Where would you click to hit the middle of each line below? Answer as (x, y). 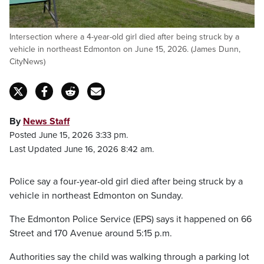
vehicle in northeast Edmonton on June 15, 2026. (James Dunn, (125, 49)
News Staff (46, 121)
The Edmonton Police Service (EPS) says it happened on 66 (131, 219)
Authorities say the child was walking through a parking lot (129, 257)
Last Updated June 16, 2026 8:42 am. (82, 149)
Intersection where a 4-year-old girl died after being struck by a (124, 37)
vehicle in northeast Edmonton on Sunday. (96, 196)
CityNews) (27, 62)
